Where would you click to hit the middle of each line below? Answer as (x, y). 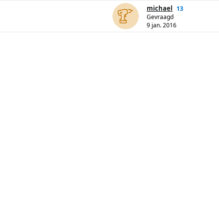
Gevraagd (160, 17)
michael (160, 9)
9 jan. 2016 (162, 25)
